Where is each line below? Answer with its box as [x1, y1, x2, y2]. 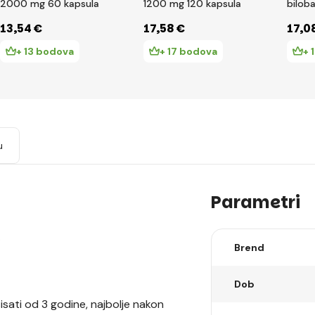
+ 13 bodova [16, 45, 74, 58]
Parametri [211, 191, 300, 214]
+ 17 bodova [160, 45, 217, 58]
